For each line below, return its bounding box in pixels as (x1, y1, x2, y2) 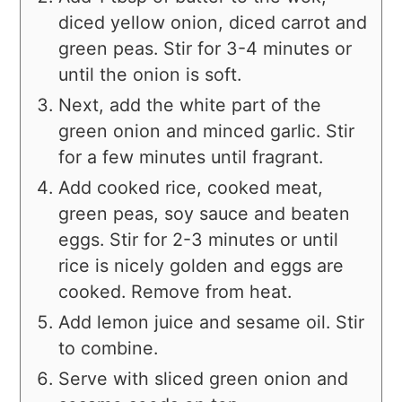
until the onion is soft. (58, 64, 242, 86)
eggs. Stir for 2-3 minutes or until (58, 229, 339, 251)
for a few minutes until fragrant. (58, 146, 324, 169)
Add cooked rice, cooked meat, (58, 177, 324, 199)
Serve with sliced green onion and (58, 368, 349, 390)
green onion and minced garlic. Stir (58, 120, 355, 143)
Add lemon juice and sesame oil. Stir (58, 311, 365, 334)
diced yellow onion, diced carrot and (58, 12, 368, 34)
